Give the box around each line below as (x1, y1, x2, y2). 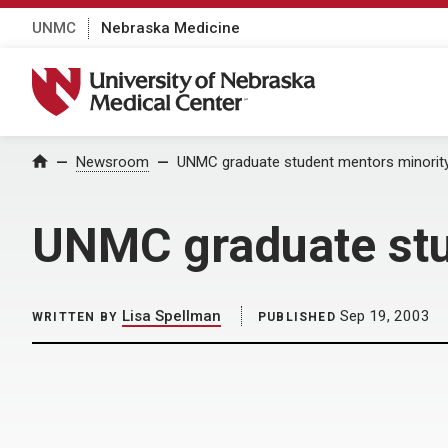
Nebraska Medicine (101, 18, 240, 37)
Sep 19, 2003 (335, 307, 430, 325)
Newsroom (76, 153, 149, 171)
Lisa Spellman (122, 307, 221, 325)
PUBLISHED (258, 310, 336, 324)
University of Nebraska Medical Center (31, 67, 341, 89)
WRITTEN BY (32, 310, 118, 324)
